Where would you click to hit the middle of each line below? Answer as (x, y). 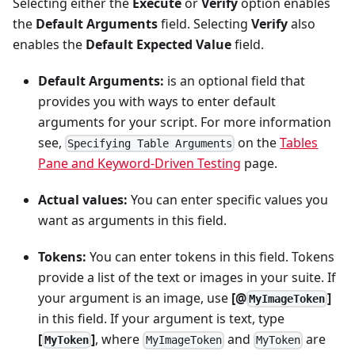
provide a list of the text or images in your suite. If (187, 277)
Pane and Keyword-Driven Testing (139, 163)
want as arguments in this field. (132, 220)
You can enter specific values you (228, 199)
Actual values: (83, 199)
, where (119, 340)
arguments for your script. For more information (185, 122)
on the (258, 142)
